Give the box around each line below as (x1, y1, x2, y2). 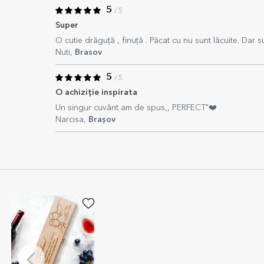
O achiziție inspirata (55, 88, 137, 97)
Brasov (75, 48, 102, 57)
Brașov (88, 115, 115, 124)
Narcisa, (55, 115, 88, 124)
